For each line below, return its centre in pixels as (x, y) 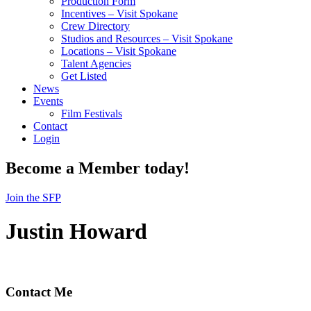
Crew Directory (95, 26)
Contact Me (39, 292)
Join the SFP (33, 197)
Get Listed (84, 76)
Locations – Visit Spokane (119, 51)
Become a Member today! (98, 168)
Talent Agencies (96, 64)
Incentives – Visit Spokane (119, 14)
